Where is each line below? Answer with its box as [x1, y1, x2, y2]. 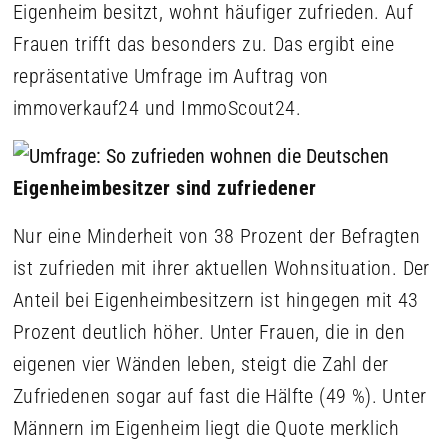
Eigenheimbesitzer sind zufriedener [13, 176, 317, 200]
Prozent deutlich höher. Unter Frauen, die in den [13, 320, 406, 344]
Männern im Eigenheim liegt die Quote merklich [13, 416, 399, 440]
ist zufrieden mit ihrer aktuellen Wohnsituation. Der [13, 256, 430, 280]
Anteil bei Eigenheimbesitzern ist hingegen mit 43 [13, 288, 419, 312]
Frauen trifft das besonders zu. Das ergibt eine [13, 32, 395, 56]
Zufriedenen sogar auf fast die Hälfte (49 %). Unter [13, 384, 427, 408]
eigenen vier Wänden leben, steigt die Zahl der [13, 352, 389, 376]
